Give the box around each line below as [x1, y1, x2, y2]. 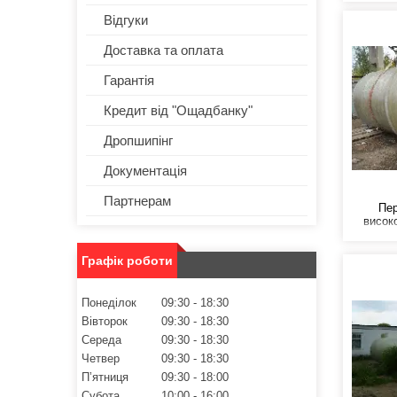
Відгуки [104, 12, 148, 28]
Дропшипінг [104, 133, 173, 149]
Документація [104, 163, 187, 179]
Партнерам [104, 193, 171, 209]
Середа [82, 333, 121, 347]
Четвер [82, 352, 120, 366]
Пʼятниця [82, 370, 128, 385]
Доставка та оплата [104, 43, 223, 58]
